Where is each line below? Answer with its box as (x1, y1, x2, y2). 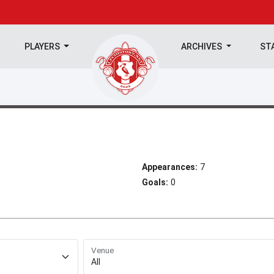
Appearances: (142, 162, 198, 172)
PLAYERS (24, 42, 62, 51)
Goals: (142, 177, 168, 187)
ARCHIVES (181, 42, 224, 51)
